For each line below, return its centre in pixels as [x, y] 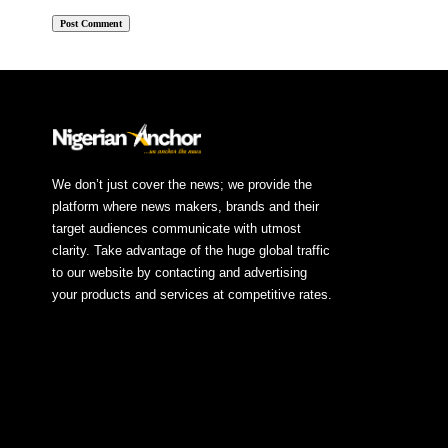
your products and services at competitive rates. [192, 295]
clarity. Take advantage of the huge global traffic [191, 251]
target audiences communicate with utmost [176, 229]
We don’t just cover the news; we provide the [182, 185]
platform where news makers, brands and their [185, 207]
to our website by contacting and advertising [179, 273]
